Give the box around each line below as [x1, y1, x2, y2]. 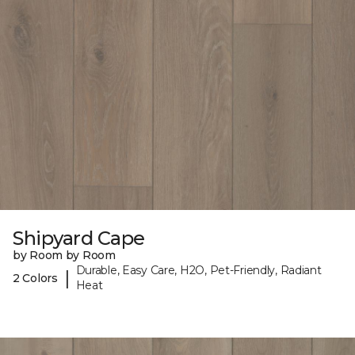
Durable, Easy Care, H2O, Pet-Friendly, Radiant [75, 263, 322, 278]
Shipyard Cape [13, 227, 145, 250]
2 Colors [13, 270, 58, 285]
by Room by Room [13, 248, 116, 263]
